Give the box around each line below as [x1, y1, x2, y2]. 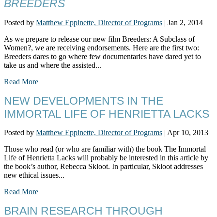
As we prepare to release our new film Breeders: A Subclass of [4, 35, 195, 43]
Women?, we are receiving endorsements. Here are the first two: [4, 44, 199, 52]
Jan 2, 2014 [168, 18, 203, 27]
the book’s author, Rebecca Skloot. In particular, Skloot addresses [4, 162, 203, 171]
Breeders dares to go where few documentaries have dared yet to [4, 52, 201, 61]
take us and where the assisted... [4, 61, 101, 69]
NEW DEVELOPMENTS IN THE [4, 94, 163, 107]
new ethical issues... [4, 171, 64, 180]
